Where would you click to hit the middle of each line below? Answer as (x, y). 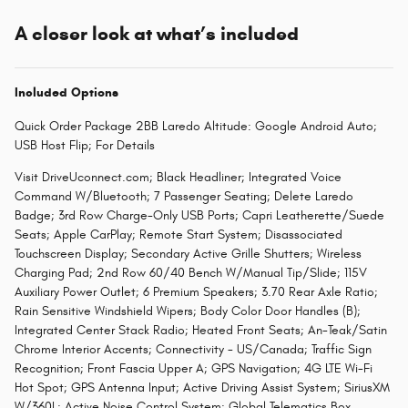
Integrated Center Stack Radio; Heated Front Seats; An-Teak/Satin (201, 331)
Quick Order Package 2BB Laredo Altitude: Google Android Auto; (196, 127)
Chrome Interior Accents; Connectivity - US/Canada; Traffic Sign (193, 350)
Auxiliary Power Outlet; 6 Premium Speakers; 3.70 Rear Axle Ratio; (196, 292)
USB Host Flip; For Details (85, 146)
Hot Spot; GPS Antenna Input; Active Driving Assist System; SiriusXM (202, 388)
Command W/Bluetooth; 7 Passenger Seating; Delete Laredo (184, 197)
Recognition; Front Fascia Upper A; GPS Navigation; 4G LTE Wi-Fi (194, 369)
